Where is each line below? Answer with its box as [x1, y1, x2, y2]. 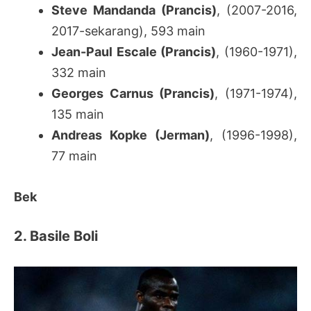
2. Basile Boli [14, 227, 98, 244]
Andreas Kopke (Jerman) [51, 128, 210, 143]
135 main [51, 107, 104, 122]
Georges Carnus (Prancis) [51, 86, 215, 101]
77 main [51, 149, 97, 164]
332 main [51, 65, 106, 81]
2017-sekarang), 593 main [51, 24, 205, 39]
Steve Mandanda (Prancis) [51, 3, 217, 18]
